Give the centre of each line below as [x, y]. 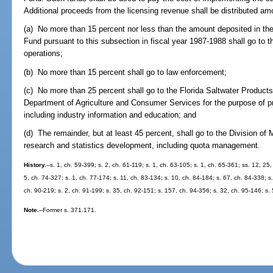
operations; [44, 54]
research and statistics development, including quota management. [142, 146]
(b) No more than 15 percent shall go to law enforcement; [126, 72]
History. [35, 165]
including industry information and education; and [110, 115]
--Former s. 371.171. [68, 210]
